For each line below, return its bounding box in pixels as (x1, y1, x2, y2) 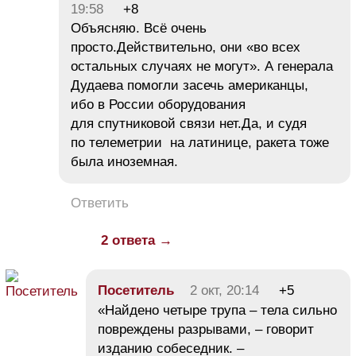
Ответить (71, 195, 129, 211)
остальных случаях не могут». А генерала (71, 59, 333, 75)
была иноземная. (71, 154, 178, 170)
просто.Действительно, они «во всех (71, 40, 300, 56)
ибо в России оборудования (71, 97, 246, 113)
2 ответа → (101, 233, 172, 249)
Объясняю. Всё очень (71, 21, 207, 37)
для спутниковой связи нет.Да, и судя (71, 116, 307, 132)
